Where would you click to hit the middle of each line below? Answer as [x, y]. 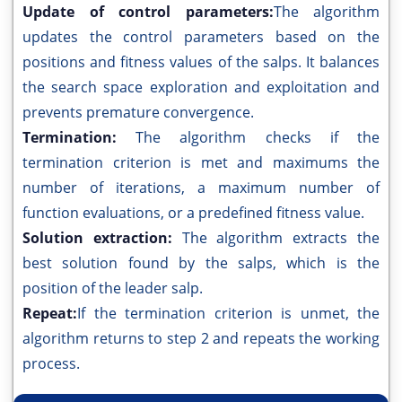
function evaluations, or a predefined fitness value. [193, 213]
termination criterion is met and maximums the [201, 163]
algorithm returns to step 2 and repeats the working [201, 339]
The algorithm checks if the [258, 138]
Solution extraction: [102, 238]
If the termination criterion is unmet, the [228, 314]
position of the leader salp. [113, 288]
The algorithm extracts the [281, 238]
